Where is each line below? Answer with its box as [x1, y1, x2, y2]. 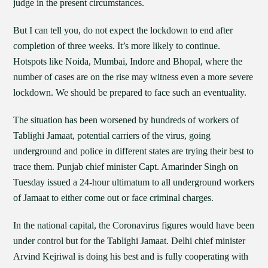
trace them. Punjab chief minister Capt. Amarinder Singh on [13, 162, 239, 172]
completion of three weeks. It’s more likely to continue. [13, 41, 221, 51]
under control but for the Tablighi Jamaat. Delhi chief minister [13, 236, 246, 246]
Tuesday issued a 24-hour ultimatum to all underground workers [13, 177, 255, 187]
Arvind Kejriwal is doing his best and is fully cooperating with [13, 251, 249, 261]
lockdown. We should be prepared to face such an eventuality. [13, 87, 247, 98]
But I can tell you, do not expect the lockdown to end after [13, 25, 233, 35]
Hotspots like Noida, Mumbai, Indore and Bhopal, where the [13, 56, 243, 66]
